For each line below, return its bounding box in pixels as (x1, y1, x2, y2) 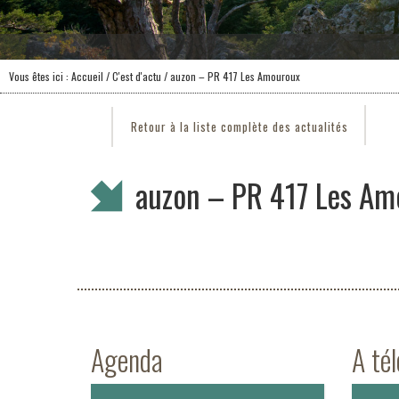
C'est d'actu (112, 69, 161, 84)
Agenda (91, 338, 163, 380)
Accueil (71, 69, 103, 84)
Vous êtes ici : (9, 69, 71, 84)
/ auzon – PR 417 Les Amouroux (161, 69, 300, 84)
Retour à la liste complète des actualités (131, 118, 348, 135)
